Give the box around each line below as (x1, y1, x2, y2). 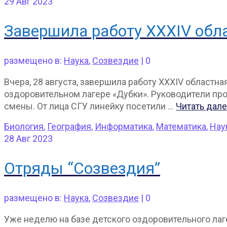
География (47, 121, 91, 132)
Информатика (95, 121, 153, 132)
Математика (156, 121, 206, 132)
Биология (4, 121, 44, 132)
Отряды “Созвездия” (4, 159, 160, 178)
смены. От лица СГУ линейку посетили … (4, 100, 176, 111)
